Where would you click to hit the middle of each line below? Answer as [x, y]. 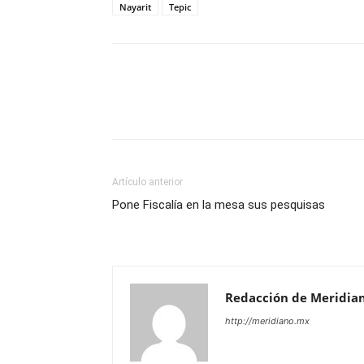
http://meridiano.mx [267, 321]
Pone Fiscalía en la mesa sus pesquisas [219, 205]
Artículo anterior [147, 182]
